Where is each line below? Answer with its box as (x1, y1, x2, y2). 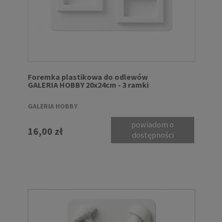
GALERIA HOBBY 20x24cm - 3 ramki (28, 79, 149, 90)
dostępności (131, 130, 174, 140)
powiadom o (131, 119, 174, 130)
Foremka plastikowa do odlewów (28, 71, 148, 82)
